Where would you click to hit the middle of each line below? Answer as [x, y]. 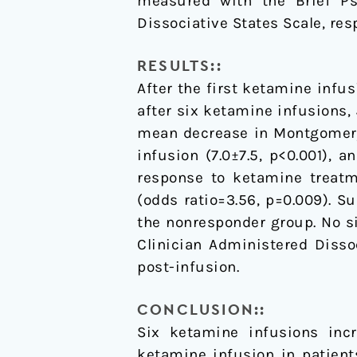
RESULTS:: [180, 66]
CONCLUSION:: [202, 310]
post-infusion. [188, 267]
